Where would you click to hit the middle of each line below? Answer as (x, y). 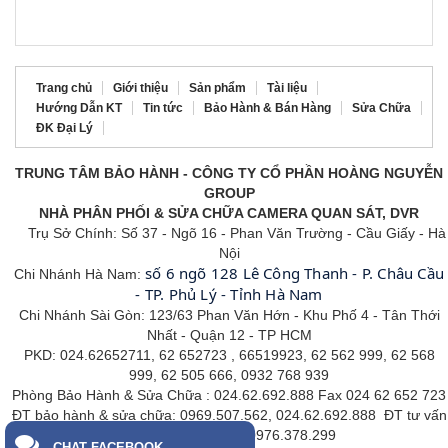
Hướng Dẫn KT (79, 108)
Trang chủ (64, 88)
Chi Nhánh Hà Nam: (79, 274)
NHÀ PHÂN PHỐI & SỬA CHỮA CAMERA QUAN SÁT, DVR (229, 213)
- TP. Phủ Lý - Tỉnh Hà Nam (229, 294)
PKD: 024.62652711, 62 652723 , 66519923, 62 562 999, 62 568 (229, 355)
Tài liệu (287, 88)
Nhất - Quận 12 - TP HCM (229, 335)
